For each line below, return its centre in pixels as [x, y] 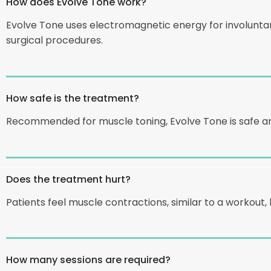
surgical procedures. [54, 40]
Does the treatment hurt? [68, 178]
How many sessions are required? [88, 260]
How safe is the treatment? [73, 97]
